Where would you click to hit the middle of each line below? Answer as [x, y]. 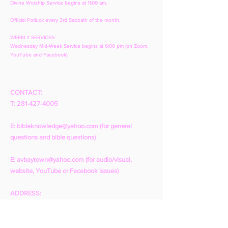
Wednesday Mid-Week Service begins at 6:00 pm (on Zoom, [79, 46]
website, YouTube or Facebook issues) [64, 171]
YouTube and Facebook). [39, 55]
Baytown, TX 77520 [38, 216]
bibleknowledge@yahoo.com [58, 126]
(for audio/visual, [108, 160]
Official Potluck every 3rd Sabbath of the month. [65, 20]
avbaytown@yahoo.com [50, 160]
